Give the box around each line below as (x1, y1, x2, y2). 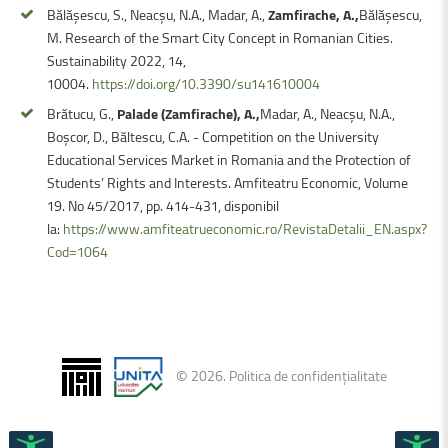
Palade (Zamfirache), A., (117, 102, 260, 124)
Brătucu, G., (47, 102, 117, 124)
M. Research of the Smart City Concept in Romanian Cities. (47, 26, 393, 48)
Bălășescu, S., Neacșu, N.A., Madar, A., (47, 3, 268, 25)
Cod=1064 (47, 240, 108, 262)
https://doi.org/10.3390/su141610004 (92, 72, 320, 94)
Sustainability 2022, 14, (47, 49, 186, 71)
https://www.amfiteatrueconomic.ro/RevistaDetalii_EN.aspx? (63, 217, 427, 239)
